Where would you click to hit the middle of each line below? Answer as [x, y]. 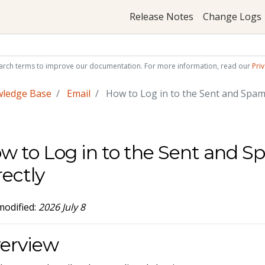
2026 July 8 [62, 207]
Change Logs [232, 17]
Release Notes [161, 17]
